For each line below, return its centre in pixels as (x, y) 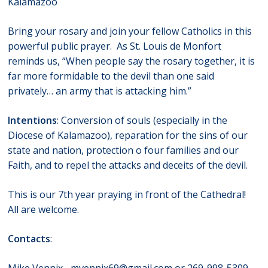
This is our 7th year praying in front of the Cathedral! (130, 195)
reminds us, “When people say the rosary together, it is (132, 61)
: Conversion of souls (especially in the (142, 121)
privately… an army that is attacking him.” (100, 91)
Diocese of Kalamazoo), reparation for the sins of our (128, 135)
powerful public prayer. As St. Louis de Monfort (115, 46)
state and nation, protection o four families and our (124, 150)
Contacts (29, 239)
